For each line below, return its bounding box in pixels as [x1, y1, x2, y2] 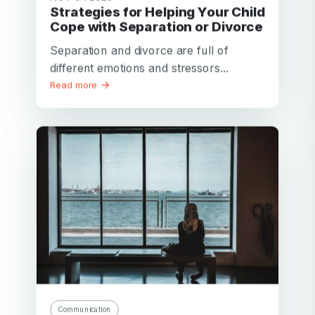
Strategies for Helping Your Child [50, 4, 60, 20]
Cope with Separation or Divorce [50, 18, 263, 34]
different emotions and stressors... [50, 60, 229, 75]
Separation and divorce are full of [50, 43, 229, 58]
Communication [58, 304, 112, 314]
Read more [50, 79, 101, 91]
